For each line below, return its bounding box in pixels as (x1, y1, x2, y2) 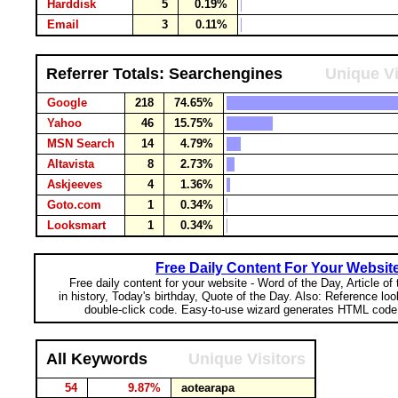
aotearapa (174, 381, 242, 394)
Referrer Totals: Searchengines (46, 65, 283, 83)
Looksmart (40, 219, 113, 232)
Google (40, 96, 94, 109)
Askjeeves (40, 178, 109, 191)
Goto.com (40, 198, 108, 211)
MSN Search (40, 137, 122, 150)
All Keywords (46, 350, 147, 368)
